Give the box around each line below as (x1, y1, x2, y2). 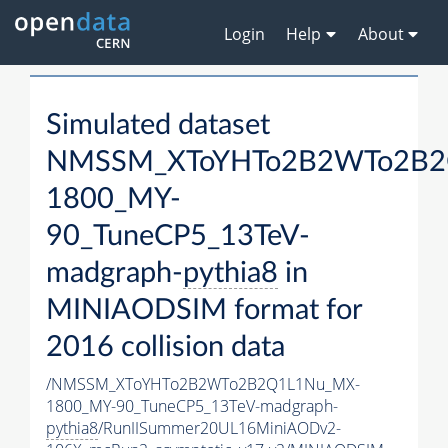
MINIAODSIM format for (46, 296, 362, 326)
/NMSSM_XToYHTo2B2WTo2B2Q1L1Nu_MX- (46, 373, 360, 396)
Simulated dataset (46, 111, 270, 141)
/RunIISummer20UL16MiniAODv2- (98, 417, 341, 440)
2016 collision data (46, 333, 285, 363)
